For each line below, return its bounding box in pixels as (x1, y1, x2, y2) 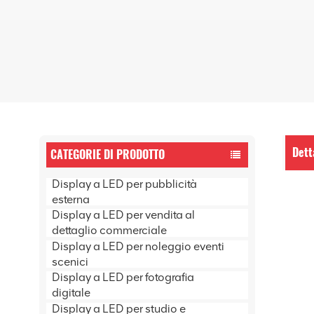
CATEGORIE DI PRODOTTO (50, 147, 165, 163)
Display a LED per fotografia (51, 271, 194, 285)
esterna (51, 192, 90, 206)
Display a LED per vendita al (51, 208, 195, 222)
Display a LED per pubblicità (51, 177, 197, 191)
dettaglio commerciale (51, 224, 167, 238)
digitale (51, 286, 90, 300)
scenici (51, 254, 88, 268)
